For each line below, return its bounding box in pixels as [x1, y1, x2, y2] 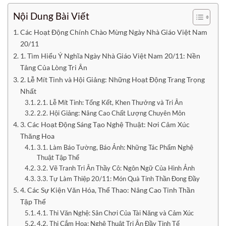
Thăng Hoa [20, 132, 54, 140]
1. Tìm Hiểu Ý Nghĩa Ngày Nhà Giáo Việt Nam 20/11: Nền [20, 51, 200, 60]
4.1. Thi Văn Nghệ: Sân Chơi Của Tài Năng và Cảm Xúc [37, 209, 194, 217]
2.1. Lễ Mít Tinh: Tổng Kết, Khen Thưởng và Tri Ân [37, 98, 183, 106]
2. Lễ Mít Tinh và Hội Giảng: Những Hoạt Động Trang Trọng [20, 75, 205, 84]
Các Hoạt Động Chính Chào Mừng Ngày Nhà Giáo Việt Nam [20, 28, 207, 36]
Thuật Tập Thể [37, 153, 80, 161]
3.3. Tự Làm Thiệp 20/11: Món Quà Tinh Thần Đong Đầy [37, 175, 200, 183]
